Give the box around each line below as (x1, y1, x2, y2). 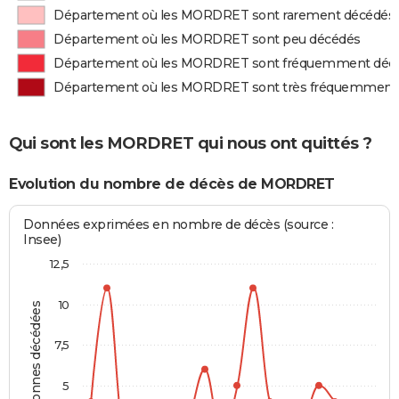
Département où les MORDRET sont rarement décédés (53, 7, 395, 23)
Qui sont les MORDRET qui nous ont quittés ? (9, 133, 372, 153)
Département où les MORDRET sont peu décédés (53, 31, 361, 47)
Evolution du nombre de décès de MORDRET (9, 175, 335, 192)
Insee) (23, 232, 61, 248)
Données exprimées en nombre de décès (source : (23, 216, 334, 233)
